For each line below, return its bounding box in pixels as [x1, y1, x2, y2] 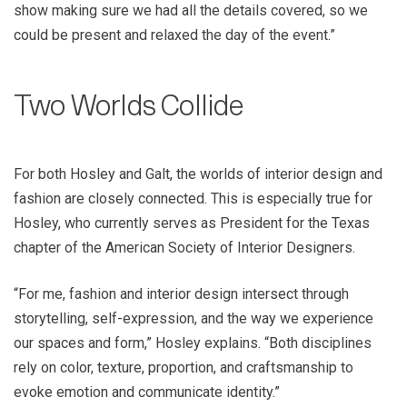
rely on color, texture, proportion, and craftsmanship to [14, 359, 353, 377]
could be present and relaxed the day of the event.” [14, 26, 335, 45]
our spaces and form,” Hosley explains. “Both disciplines [14, 334, 372, 352]
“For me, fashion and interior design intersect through [14, 285, 349, 303]
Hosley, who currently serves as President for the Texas [14, 214, 370, 233]
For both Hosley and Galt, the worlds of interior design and [14, 165, 382, 184]
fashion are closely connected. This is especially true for [14, 190, 372, 208]
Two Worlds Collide [14, 94, 243, 124]
